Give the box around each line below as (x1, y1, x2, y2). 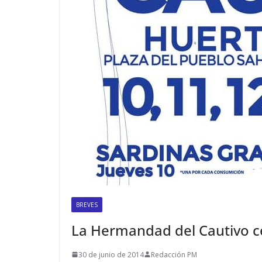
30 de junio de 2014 (78, 249, 144, 260)
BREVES (76, 200, 98, 209)
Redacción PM (151, 249, 197, 260)
